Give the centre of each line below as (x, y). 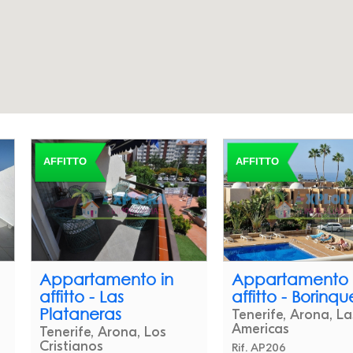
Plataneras (80, 314)
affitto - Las (81, 296)
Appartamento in (106, 279)
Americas (261, 329)
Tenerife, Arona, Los (102, 332)
